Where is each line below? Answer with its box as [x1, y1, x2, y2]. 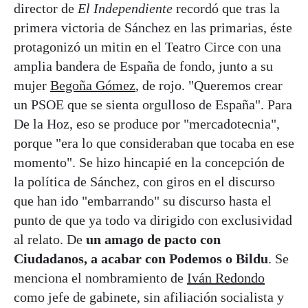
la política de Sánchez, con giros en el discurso [14, 173, 275, 189]
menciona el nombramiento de [14, 269, 187, 285]
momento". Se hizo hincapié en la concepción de [14, 154, 285, 170]
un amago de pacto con [86, 231, 221, 247]
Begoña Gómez [50, 77, 135, 93]
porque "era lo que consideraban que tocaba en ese [14, 135, 294, 151]
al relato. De [14, 231, 86, 247]
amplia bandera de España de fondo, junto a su [14, 58, 273, 74]
